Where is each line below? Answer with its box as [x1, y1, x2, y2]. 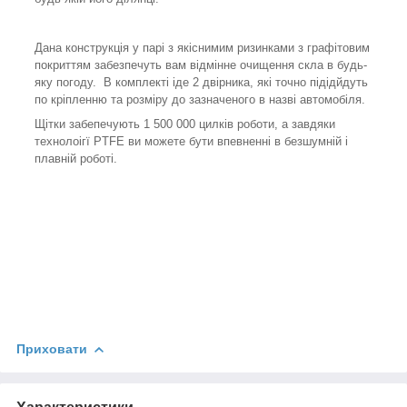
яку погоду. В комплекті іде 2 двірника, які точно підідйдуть [35, 74, 368, 89]
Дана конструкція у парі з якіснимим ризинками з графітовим [35, 40, 370, 55]
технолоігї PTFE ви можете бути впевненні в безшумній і [35, 134, 348, 148]
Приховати [16, 341, 87, 356]
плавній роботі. [35, 151, 117, 165]
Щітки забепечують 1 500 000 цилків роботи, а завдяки [35, 116, 335, 131]
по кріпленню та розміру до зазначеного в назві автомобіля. [35, 92, 365, 106]
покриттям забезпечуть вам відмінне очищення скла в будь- [35, 57, 367, 72]
